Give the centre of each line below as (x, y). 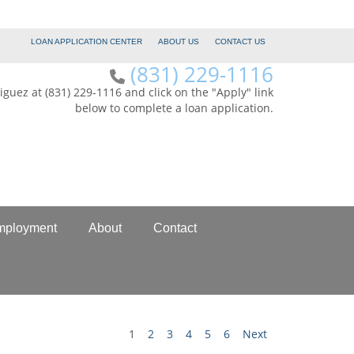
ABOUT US (179, 41)
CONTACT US (240, 41)
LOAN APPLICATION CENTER (87, 41)
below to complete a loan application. (174, 108)
